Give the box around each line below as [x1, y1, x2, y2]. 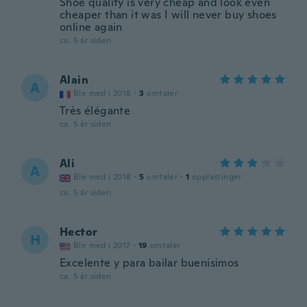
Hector [60, 225, 98, 239]
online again [60, 20, 123, 34]
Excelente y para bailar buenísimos [60, 256, 239, 270]
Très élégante [60, 103, 131, 118]
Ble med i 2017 [73, 240, 131, 251]
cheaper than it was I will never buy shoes [60, 8, 277, 22]
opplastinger [192, 171, 242, 182]
